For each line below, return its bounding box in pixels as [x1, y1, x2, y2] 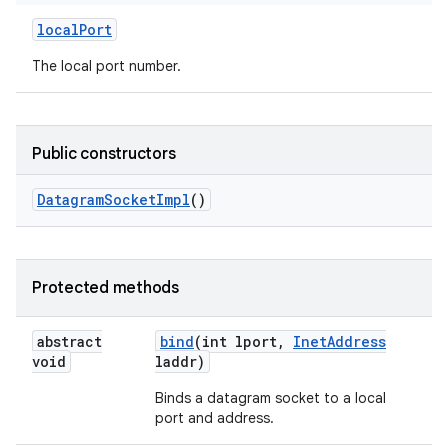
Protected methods [32, 278, 179, 298]
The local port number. [32, 57, 181, 75]
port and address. [155, 409, 274, 427]
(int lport [194, 332, 277, 351]
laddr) [155, 352, 205, 371]
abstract [37, 332, 102, 351]
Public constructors [32, 144, 176, 164]
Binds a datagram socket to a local [155, 389, 386, 407]
